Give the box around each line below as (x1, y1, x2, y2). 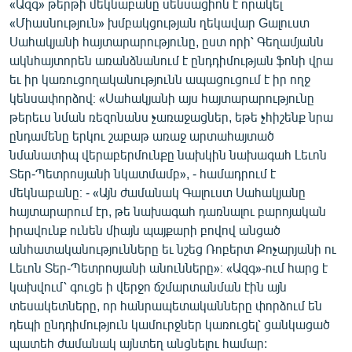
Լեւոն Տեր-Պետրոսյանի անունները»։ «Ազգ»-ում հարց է (9, 260, 328, 275)
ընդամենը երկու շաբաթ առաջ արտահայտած (9, 128, 274, 143)
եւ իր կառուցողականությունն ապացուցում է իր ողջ (9, 71, 310, 86)
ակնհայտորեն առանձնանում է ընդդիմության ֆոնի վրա (9, 53, 333, 68)
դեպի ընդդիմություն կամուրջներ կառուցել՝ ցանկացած (9, 317, 330, 332)
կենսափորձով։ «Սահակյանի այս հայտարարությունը (9, 90, 314, 105)
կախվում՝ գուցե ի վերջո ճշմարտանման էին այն (9, 279, 287, 294)
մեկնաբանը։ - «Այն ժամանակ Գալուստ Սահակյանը (9, 185, 306, 200)
